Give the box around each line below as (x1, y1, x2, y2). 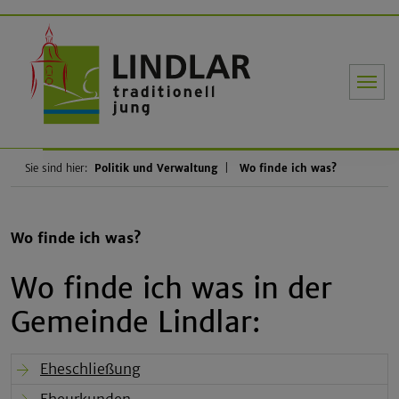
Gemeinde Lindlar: (11, 304, 260, 340)
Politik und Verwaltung (94, 161, 217, 175)
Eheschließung (40, 360, 141, 379)
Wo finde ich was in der (11, 270, 332, 306)
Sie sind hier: (25, 161, 87, 175)
